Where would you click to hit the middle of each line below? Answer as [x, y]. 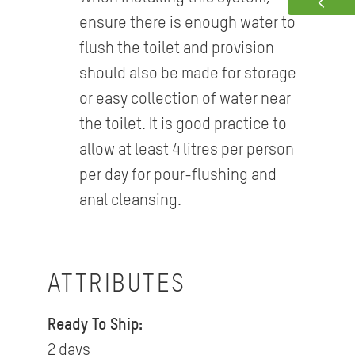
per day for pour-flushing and [177, 176]
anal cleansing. [130, 202]
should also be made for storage [187, 75]
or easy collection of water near [185, 100]
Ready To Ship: [95, 326]
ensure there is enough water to [187, 24]
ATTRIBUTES [116, 284]
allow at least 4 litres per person [186, 151]
